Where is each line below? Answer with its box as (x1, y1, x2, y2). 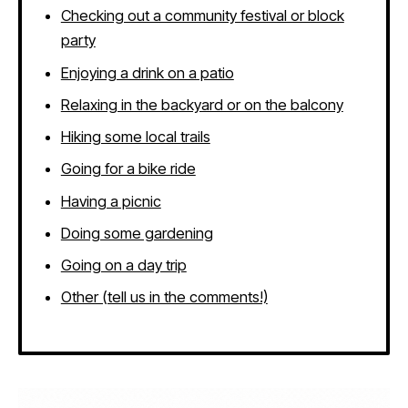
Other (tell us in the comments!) (60, 288, 268, 307)
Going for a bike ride (60, 159, 196, 178)
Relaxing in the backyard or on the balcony (60, 95, 343, 114)
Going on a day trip (60, 256, 187, 274)
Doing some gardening (60, 223, 213, 242)
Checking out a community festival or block (60, 6, 344, 25)
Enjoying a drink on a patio (60, 63, 234, 82)
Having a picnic (60, 191, 161, 210)
